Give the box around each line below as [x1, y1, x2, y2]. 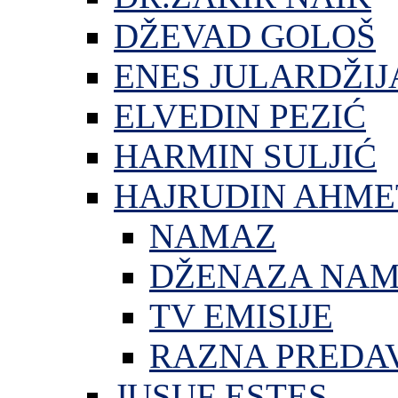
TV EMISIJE [149, 297, 333, 335]
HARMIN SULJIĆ [114, 137, 377, 175]
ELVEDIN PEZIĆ [114, 97, 366, 135]
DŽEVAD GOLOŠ [114, 17, 376, 55]
